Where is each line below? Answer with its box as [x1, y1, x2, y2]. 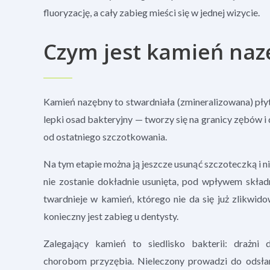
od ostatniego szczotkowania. [43, 130, 169, 142]
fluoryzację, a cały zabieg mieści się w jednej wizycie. [43, 6, 260, 18]
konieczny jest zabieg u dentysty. [43, 210, 178, 222]
